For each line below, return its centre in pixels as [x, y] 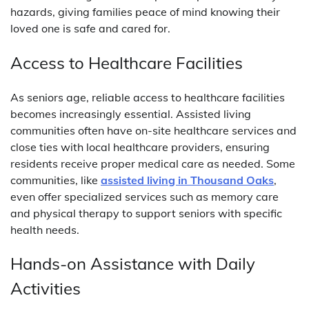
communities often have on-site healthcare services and [153, 130]
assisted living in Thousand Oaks [187, 180]
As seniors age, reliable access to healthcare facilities [148, 97]
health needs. [45, 229]
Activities [46, 289]
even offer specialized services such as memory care [144, 196]
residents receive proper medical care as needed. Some [153, 163]
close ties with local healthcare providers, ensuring [140, 147]
